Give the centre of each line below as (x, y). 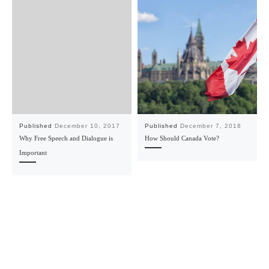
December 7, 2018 (210, 125)
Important (33, 152)
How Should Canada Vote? (182, 138)
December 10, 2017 (87, 125)
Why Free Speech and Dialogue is (66, 138)
